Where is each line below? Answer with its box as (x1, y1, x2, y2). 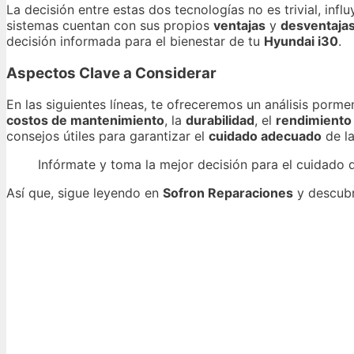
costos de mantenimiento (6, 112, 164, 129)
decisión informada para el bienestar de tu (6, 32, 264, 49)
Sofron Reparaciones (163, 185, 293, 201)
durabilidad (186, 112, 254, 129)
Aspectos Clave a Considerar (6, 63, 217, 82)
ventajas (213, 17, 265, 33)
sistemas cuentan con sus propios (6, 17, 213, 33)
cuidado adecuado (209, 128, 322, 145)
